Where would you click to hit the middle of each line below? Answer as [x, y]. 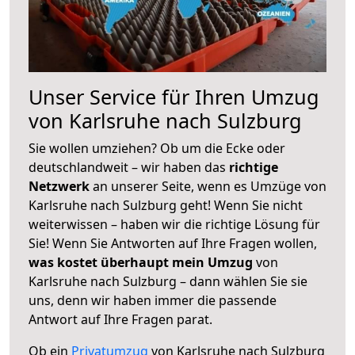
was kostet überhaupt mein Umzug [141, 262]
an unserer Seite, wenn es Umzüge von [210, 186]
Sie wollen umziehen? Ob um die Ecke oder [157, 148]
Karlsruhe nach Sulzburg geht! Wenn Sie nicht [166, 205]
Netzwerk [61, 186]
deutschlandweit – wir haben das [129, 167]
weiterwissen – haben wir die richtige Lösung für [174, 224]
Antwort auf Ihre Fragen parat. [120, 319]
